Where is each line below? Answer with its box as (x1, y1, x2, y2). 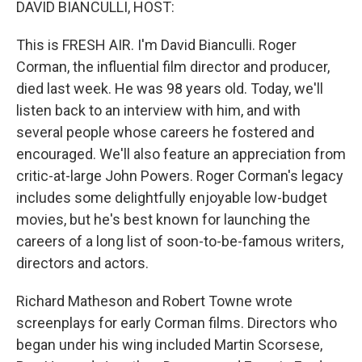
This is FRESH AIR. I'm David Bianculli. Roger (16, 36, 297, 53)
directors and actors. (16, 255, 149, 271)
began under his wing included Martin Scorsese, (16, 336, 322, 353)
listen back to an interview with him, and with (16, 102, 301, 119)
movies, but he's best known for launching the (16, 211, 310, 228)
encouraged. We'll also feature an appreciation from (16, 145, 346, 162)
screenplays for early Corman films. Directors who (16, 314, 337, 331)
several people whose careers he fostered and (16, 124, 314, 141)
